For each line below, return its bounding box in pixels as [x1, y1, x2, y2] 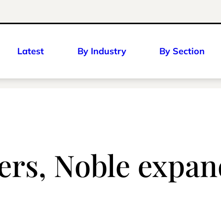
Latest [17, 45, 44, 57]
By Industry [77, 45, 126, 57]
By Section [159, 45, 205, 57]
